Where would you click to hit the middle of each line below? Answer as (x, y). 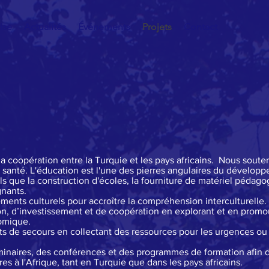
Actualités (45, 27)
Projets (157, 27)
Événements (104, 27)
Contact (201, 27)
